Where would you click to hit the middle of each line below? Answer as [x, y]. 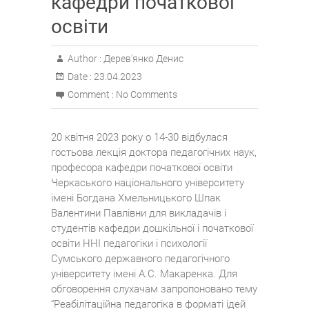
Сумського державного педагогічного [140, 259]
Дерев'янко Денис [142, 59]
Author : [84, 59]
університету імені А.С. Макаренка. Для [144, 274]
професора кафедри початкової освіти [142, 168]
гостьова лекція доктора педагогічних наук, [154, 153]
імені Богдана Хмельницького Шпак [136, 198]
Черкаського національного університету [148, 183]
